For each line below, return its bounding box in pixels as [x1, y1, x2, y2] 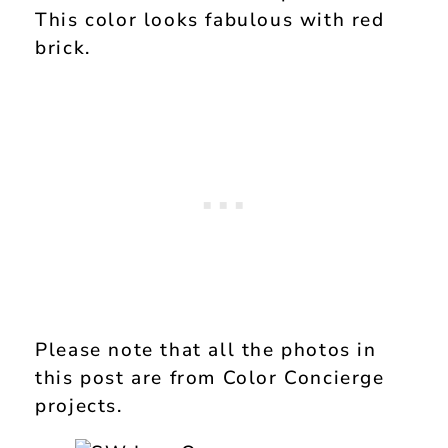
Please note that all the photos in [35, 337, 377, 364]
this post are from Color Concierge [35, 365, 385, 392]
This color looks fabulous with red [35, 6, 385, 33]
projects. [35, 393, 123, 420]
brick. [35, 34, 91, 61]
